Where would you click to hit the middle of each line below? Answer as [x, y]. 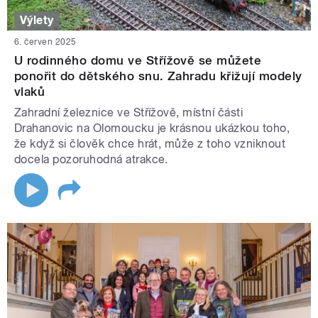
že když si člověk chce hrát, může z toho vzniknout [150, 143]
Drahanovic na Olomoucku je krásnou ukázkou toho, [152, 128]
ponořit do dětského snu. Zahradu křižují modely [158, 76]
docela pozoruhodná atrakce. [91, 159]
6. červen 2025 [45, 42]
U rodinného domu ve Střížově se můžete [138, 60]
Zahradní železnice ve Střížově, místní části [129, 112]
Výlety [37, 21]
